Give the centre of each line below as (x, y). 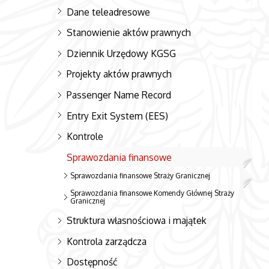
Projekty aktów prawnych (119, 74)
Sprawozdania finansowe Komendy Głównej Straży (152, 193)
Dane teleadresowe (108, 12)
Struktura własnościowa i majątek (137, 221)
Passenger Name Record (119, 95)
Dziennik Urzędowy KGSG (121, 53)
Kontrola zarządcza (107, 241)
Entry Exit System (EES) (117, 116)
